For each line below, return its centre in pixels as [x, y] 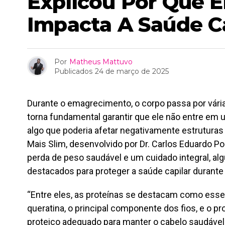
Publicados [73, 71]
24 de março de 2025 [132, 71]
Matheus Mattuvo [101, 62]
